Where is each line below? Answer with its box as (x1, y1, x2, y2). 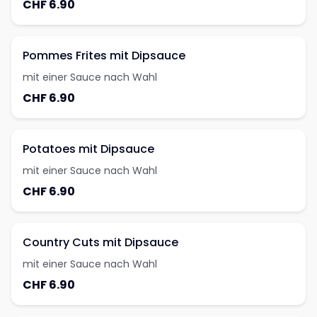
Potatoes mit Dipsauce (23, 141, 154, 157)
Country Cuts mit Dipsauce (23, 234, 178, 250)
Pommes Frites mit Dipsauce (23, 47, 185, 64)
